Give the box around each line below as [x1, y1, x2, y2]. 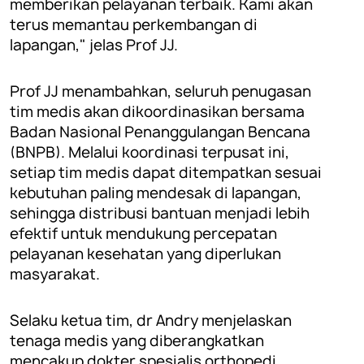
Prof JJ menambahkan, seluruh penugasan [10, 80, 311, 102]
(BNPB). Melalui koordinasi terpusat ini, [10, 141, 289, 162]
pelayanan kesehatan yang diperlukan [10, 243, 281, 264]
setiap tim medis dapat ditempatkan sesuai [10, 162, 322, 183]
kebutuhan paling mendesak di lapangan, [10, 182, 301, 203]
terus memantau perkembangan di [10, 14, 258, 35]
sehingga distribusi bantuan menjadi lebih [10, 202, 310, 223]
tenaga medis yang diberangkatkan [10, 330, 264, 351]
